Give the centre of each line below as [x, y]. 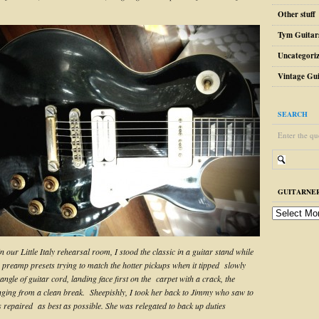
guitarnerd [291, 212]
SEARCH [293, 114]
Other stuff [297, 15]
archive [284, 239]
